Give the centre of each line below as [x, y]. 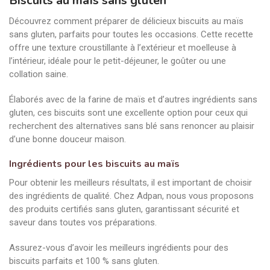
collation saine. [39, 74]
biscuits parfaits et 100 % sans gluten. [84, 261]
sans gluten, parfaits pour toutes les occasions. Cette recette [131, 34]
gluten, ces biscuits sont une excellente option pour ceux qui [128, 113]
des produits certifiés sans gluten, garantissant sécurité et [124, 209]
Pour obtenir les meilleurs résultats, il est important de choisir [130, 183]
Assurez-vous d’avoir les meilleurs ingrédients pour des [119, 248]
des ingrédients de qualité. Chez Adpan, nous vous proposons [131, 196]
